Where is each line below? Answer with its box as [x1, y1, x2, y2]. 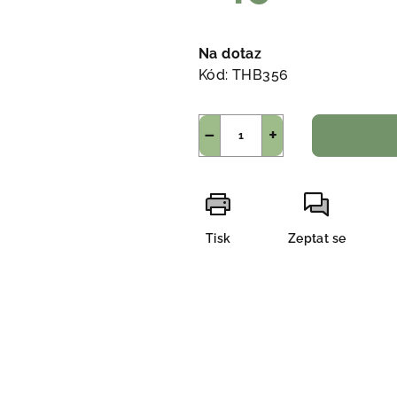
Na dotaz [198, 44, 262, 62]
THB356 [232, 66, 289, 83]
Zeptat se [287, 230, 346, 245]
